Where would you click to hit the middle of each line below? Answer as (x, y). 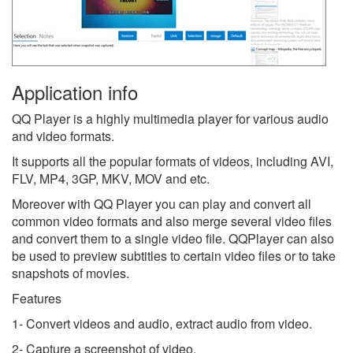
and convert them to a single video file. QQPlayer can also (173, 238)
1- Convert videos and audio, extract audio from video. (162, 323)
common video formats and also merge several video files (172, 221)
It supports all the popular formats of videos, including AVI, (173, 161)
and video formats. (63, 136)
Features (37, 298)
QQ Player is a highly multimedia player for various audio (170, 118)
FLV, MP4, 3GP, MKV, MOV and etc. (111, 178)
